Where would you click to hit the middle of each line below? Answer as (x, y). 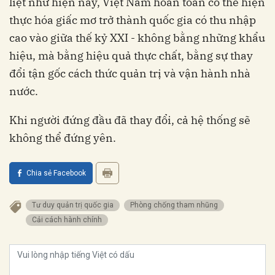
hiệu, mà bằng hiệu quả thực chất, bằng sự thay (131, 55)
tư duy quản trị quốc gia (75, 205)
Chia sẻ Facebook (56, 173)
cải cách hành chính (69, 219)
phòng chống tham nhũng (176, 205)
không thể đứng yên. (63, 137)
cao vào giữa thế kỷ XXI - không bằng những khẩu (137, 37)
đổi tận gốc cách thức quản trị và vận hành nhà (130, 73)
